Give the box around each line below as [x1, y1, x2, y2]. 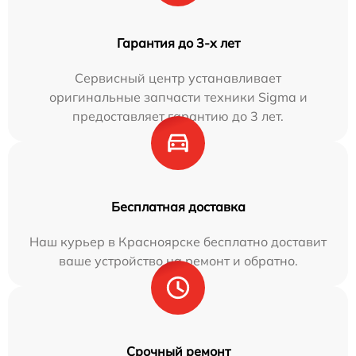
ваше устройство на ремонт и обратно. [58, 253, 298, 269]
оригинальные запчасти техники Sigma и [48, 89, 308, 106]
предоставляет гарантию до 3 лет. [72, 108, 284, 125]
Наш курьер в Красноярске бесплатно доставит [29, 234, 327, 250]
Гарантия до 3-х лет [116, 35, 240, 52]
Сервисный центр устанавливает [75, 70, 281, 87]
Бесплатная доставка [110, 199, 246, 215]
